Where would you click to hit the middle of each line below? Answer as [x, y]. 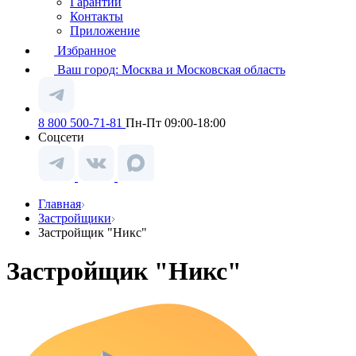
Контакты [97, 16]
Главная [60, 204]
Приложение [105, 31]
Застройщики [75, 218]
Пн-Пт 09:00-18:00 [176, 123]
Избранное [87, 50]
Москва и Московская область [203, 70]
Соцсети [61, 137]
